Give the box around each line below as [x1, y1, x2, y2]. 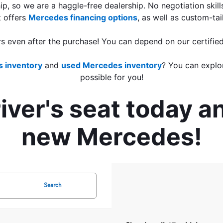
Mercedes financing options [28, 12, 137, 22]
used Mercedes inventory [61, 60, 162, 70]
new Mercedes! [21, 121, 202, 151]
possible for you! [80, 72, 143, 82]
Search [44, 182, 62, 189]
